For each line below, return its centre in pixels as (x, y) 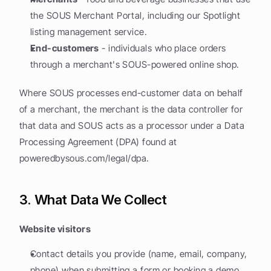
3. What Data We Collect (93, 200)
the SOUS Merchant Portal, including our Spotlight (135, 15)
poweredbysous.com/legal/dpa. (84, 158)
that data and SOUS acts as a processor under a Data (132, 126)
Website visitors (55, 229)
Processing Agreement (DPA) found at (98, 142)
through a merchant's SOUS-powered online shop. (135, 64)
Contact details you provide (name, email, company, (139, 254)
